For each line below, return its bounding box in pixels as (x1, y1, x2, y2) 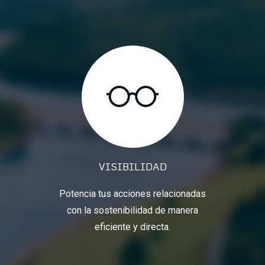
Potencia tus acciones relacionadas (59, 188, 206, 199)
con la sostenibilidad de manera (67, 204, 198, 216)
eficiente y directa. (95, 221, 170, 232)
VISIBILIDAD (98, 160, 167, 173)
